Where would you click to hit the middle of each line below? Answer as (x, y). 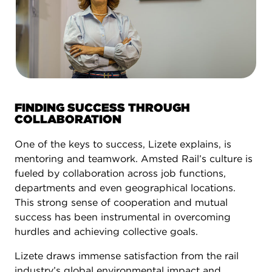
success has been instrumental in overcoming (123, 217)
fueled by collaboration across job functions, (120, 173)
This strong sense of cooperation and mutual (121, 202)
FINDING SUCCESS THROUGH (102, 107)
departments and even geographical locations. (125, 188)
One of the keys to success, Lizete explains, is (123, 144)
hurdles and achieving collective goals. (106, 231)
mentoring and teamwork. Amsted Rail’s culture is (134, 158)
